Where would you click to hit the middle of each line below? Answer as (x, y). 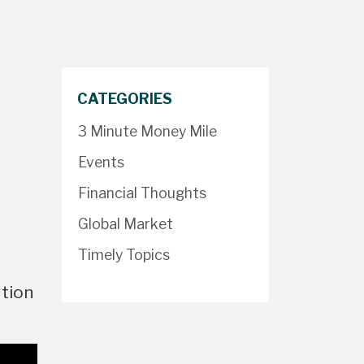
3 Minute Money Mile (147, 131)
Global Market (126, 224)
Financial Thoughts (142, 193)
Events (101, 162)
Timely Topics (124, 255)
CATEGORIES (125, 99)
